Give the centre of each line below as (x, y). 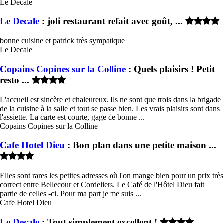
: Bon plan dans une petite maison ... (142, 145)
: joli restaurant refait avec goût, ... (113, 21)
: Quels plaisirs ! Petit (171, 69)
